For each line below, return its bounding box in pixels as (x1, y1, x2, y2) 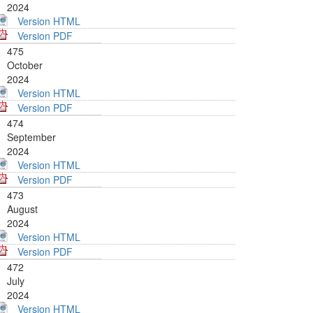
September (7, 130, 56, 145)
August (7, 202, 38, 217)
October (7, 58, 43, 73)
